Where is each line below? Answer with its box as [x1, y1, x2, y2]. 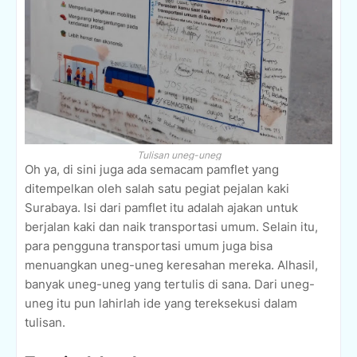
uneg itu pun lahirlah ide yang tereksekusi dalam [25, 296, 297, 312]
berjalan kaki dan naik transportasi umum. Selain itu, [25, 219, 318, 235]
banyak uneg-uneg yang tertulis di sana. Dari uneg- [25, 277, 315, 292]
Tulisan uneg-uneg [136, 149, 221, 162]
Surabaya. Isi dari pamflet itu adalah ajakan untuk [25, 200, 298, 216]
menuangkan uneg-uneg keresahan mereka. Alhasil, [25, 257, 318, 273]
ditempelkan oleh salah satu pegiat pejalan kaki [25, 181, 289, 197]
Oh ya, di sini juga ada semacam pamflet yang [25, 162, 279, 178]
